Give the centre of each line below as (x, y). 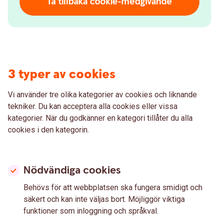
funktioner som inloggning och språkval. (91, 211)
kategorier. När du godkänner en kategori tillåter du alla (100, 118)
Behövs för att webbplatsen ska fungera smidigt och (113, 187)
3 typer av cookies (62, 75)
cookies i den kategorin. (48, 130)
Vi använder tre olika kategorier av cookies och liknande (102, 95)
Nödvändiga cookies (72, 170)
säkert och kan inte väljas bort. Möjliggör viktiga (104, 199)
